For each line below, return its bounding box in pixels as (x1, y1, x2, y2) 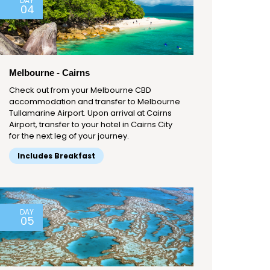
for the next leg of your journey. (9, 130, 129, 142)
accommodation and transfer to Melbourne (9, 96, 180, 108)
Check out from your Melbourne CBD (9, 84, 151, 96)
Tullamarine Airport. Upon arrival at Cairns (9, 107, 172, 119)
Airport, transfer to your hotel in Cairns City (9, 119, 172, 131)
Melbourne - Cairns (9, 67, 90, 78)
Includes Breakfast (17, 151, 95, 162)
